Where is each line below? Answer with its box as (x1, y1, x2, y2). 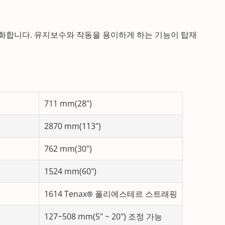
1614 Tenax (44, 188, 87, 199)
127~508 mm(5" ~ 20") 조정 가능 (44, 211, 162, 222)
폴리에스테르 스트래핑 (93, 188, 177, 199)
